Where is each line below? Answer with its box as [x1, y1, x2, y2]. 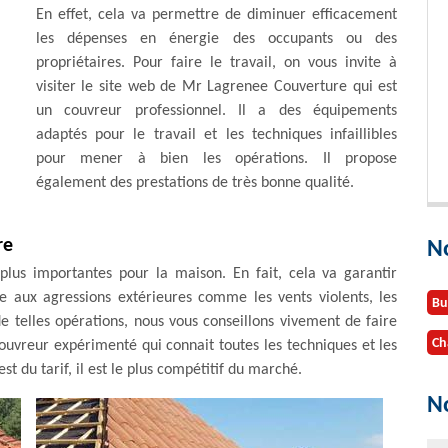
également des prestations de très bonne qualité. [35, 175, 354, 191]
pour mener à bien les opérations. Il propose [35, 151, 398, 167]
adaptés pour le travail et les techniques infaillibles [35, 127, 398, 143]
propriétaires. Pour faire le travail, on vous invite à [35, 55, 398, 71]
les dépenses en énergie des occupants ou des [35, 31, 398, 47]
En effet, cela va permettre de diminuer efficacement [35, 7, 398, 23]
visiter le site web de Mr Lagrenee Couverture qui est [35, 79, 398, 95]
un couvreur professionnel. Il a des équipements [35, 103, 398, 119]
